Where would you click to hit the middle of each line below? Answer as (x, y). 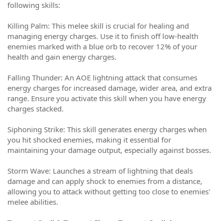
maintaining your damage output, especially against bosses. (109, 150)
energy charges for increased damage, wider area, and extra (110, 88)
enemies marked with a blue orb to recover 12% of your (102, 46)
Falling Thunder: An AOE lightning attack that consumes (102, 77)
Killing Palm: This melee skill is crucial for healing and (98, 26)
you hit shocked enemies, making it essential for (89, 140)
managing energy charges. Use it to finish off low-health (103, 36)
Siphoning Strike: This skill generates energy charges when (107, 129)
